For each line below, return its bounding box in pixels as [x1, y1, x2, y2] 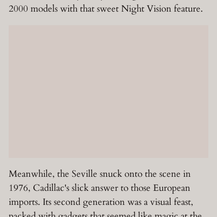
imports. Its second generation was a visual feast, [9, 195, 193, 208]
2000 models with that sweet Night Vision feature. [9, 2, 203, 15]
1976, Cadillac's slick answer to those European [9, 181, 190, 194]
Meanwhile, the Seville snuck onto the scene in [9, 167, 191, 180]
